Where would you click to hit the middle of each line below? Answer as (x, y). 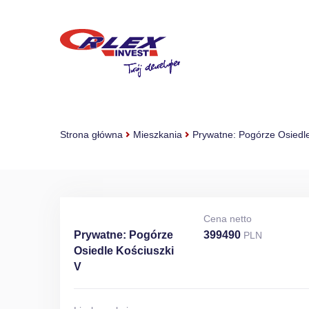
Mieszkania (158, 134)
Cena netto (228, 219)
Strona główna (91, 134)
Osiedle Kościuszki (124, 251)
